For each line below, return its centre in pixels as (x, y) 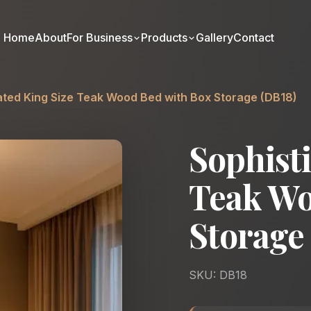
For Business (100, 37)
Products (165, 37)
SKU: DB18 (218, 275)
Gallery (215, 37)
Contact (254, 37)
